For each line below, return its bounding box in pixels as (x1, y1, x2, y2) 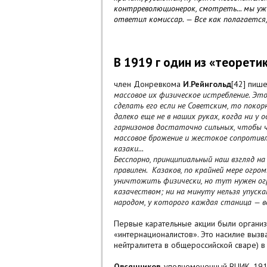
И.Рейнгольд (183, 79, 231, 90)
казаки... (114, 143, 144, 154)
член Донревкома (114, 79, 183, 90)
